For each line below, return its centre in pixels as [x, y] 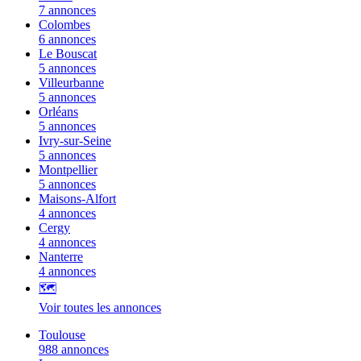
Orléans [58, 111]
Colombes [64, 24]
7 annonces [67, 10]
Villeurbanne [71, 82]
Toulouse [62, 334]
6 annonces [67, 39]
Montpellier [68, 169]
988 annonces [74, 349]
